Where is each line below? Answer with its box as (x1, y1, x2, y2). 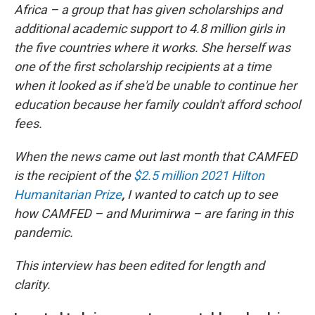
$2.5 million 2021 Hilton (134, 168, 264, 183)
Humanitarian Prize (14, 187, 122, 202)
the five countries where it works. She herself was (14, 40, 290, 55)
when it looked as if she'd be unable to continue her (14, 78, 297, 93)
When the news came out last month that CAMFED (14, 149, 297, 164)
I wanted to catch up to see (127, 187, 278, 202)
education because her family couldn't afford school (14, 97, 300, 112)
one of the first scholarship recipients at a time (14, 59, 271, 74)
